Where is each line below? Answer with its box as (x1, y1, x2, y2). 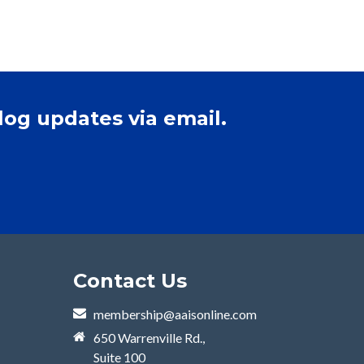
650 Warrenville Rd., (93, 330, 205, 346)
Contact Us (73, 269, 187, 293)
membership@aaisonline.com (93, 306, 257, 323)
